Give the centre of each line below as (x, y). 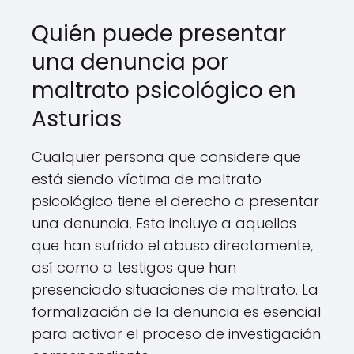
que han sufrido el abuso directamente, (172, 245)
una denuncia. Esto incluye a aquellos (164, 223)
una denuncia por (130, 62)
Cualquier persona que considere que (166, 157)
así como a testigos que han (134, 267)
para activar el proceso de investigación (176, 334)
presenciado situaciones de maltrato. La (175, 290)
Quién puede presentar (159, 34)
